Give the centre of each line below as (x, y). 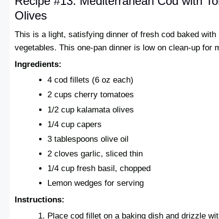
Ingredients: (38, 64)
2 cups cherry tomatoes (91, 95)
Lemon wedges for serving (96, 183)
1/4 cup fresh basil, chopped (99, 168)
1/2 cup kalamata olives (91, 109)
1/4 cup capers (75, 124)
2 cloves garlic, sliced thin (95, 153)
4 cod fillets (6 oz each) (91, 80)
